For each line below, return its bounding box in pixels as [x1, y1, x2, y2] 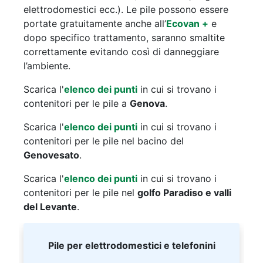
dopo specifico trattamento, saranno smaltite [23, 32, 225, 43]
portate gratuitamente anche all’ [23, 18, 166, 29]
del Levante [23, 201, 77, 213]
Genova [130, 97, 165, 109]
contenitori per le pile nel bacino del [23, 135, 184, 147]
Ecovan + [166, 18, 208, 29]
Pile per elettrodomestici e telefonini [48, 239, 215, 251]
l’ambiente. [23, 60, 70, 72]
